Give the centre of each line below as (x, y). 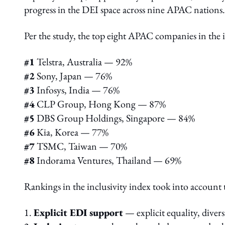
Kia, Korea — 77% (72, 132)
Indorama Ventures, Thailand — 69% (108, 160)
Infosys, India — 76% (77, 90)
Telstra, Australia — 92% (83, 62)
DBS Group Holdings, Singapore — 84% (115, 118)
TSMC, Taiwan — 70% (81, 146)
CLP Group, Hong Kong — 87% (100, 104)
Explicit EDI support (78, 212)
